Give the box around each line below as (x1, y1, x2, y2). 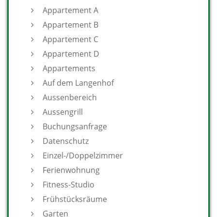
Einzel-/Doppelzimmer (43, 150, 123, 161)
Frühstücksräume (43, 194, 107, 204)
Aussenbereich (43, 92, 97, 103)
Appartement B (43, 19, 98, 30)
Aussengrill (43, 107, 83, 117)
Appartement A (43, 5, 98, 15)
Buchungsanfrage (43, 121, 107, 132)
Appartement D (43, 48, 99, 59)
